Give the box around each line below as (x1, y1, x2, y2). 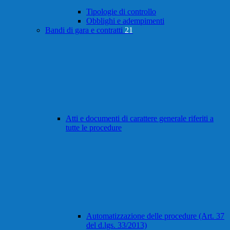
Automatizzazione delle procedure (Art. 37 (86, 212, 224, 221)
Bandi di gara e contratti (45, 26, 125, 35)
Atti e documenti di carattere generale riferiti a (66, 114, 214, 123)
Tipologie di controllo (86, 7, 156, 16)
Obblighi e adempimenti (86, 16, 164, 26)
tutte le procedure (66, 123, 122, 132)
